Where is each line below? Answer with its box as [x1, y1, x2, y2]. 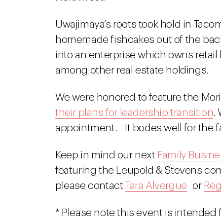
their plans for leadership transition [55, 108, 214, 118]
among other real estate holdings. [55, 65, 209, 75]
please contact [55, 181, 125, 191]
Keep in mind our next [55, 150, 158, 160]
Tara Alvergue [125, 181, 187, 191]
